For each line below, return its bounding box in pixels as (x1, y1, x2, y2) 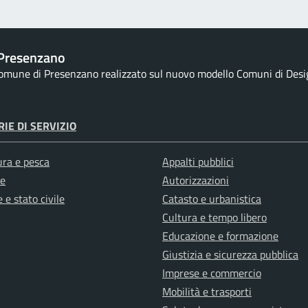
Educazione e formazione (162, 228, 278, 245)
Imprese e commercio (162, 265, 261, 282)
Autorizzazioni (162, 172, 229, 189)
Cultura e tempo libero (162, 209, 267, 226)
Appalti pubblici (162, 153, 234, 170)
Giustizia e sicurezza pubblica (162, 246, 298, 263)
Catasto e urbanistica (162, 190, 261, 208)
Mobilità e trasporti (162, 283, 252, 300)
